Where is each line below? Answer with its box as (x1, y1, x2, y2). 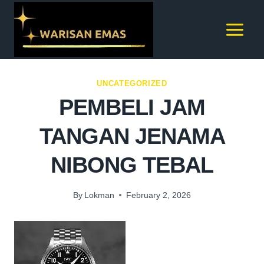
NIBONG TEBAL (51, 153, 213, 178)
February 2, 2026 (126, 190, 192, 200)
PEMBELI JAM (59, 95, 205, 120)
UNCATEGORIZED (97, 80, 167, 88)
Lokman (84, 190, 115, 200)
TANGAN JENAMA (39, 124, 225, 149)
